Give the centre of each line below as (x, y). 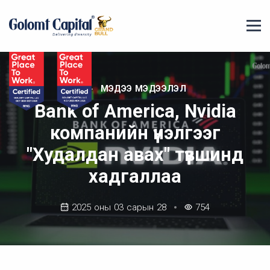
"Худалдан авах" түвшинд (135, 155)
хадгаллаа (135, 177)
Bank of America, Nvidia (135, 111)
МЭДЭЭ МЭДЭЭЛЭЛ (143, 89)
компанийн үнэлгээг (135, 133)
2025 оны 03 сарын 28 (119, 208)
